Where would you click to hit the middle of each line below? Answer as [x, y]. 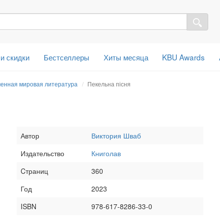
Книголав [106, 153]
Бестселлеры [66, 57]
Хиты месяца [126, 57]
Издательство [42, 153]
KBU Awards [184, 57]
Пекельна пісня [109, 83]
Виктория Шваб [116, 135]
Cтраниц [34, 171]
